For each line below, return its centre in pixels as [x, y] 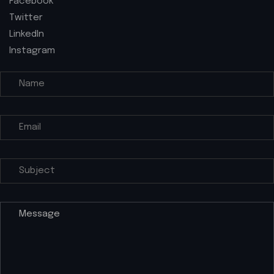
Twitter [26, 18]
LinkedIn [27, 34]
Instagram [32, 51]
